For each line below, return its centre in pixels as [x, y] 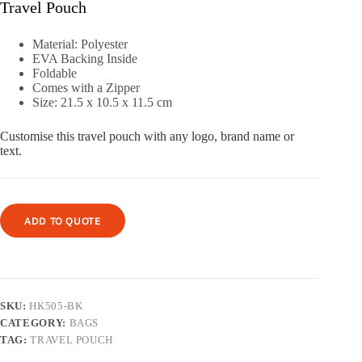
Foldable [55, 74]
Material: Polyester [80, 44]
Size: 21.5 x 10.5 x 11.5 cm [102, 103]
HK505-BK [56, 306]
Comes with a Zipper [86, 88]
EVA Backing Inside [85, 59]
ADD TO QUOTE [63, 221]
